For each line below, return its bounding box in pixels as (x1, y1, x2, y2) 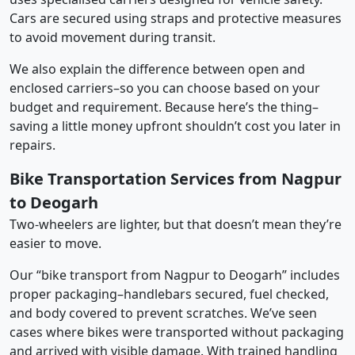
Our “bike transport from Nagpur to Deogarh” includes (10, 265, 340, 284)
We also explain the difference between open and (10, 59, 305, 78)
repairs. (10, 136, 55, 154)
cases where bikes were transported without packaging (10, 323, 344, 341)
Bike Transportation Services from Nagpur (10, 167, 342, 189)
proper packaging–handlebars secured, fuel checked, (10, 284, 329, 303)
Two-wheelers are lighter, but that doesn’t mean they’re (10, 215, 342, 233)
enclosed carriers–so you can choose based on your (10, 78, 320, 97)
